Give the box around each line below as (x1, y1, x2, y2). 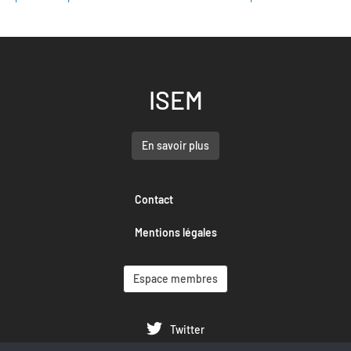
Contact (134, 192, 173, 206)
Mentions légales (134, 225, 217, 239)
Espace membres (133, 271, 218, 285)
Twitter (170, 322, 204, 336)
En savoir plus (142, 138, 209, 152)
